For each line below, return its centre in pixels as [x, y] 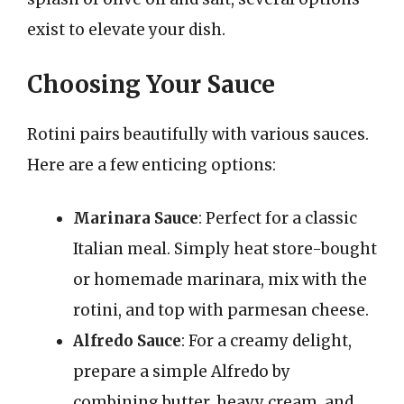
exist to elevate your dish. [126, 30]
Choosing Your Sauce [151, 84]
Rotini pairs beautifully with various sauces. [198, 134]
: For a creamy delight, [266, 341]
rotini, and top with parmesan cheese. [221, 310]
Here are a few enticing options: [151, 165]
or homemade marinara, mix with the [220, 280]
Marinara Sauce [136, 218]
